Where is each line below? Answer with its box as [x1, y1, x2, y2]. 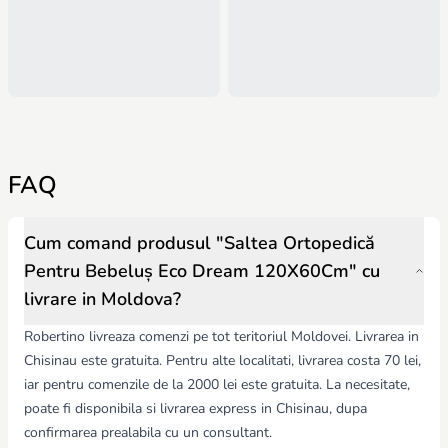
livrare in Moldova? [24, 287, 181, 312]
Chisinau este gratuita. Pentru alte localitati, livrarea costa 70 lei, [24, 351, 421, 371]
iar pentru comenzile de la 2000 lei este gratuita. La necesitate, [24, 375, 410, 395]
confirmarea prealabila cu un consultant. [24, 423, 272, 443]
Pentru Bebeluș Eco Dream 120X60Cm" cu [24, 259, 380, 284]
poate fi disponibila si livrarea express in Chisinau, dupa [24, 399, 367, 419]
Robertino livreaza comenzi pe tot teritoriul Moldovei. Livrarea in [24, 327, 419, 347]
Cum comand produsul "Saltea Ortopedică [24, 231, 375, 256]
